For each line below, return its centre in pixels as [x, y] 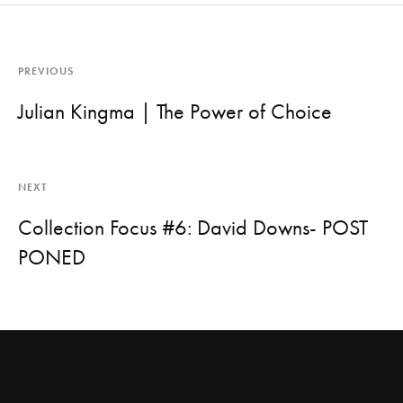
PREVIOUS [46, 72]
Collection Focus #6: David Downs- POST [193, 228]
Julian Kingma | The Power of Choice [175, 112]
